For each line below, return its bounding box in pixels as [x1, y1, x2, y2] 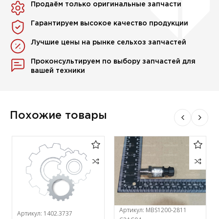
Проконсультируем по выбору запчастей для [31, 59, 196, 65]
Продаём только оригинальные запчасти [31, 1, 182, 8]
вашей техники [31, 68, 86, 74]
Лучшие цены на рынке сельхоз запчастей [31, 40, 187, 46]
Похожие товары [10, 111, 108, 121]
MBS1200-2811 [145, 205, 187, 214]
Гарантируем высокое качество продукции [31, 21, 189, 27]
